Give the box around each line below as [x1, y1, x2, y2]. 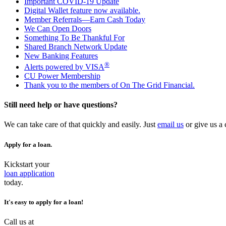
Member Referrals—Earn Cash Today [24, 15, 145, 24]
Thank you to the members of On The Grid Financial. [24, 80, 195, 89]
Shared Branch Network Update [24, 42, 127, 51]
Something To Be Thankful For [24, 33, 125, 42]
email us [157, 120, 184, 129]
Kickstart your [4, 159, 49, 168]
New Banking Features [24, 51, 98, 60]
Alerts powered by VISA [24, 62, 104, 71]
